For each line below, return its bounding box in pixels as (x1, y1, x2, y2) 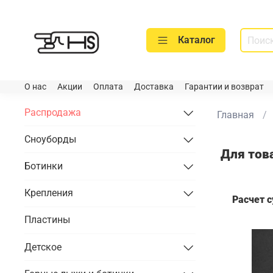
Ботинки (24, 160, 63, 172)
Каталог (178, 34, 215, 46)
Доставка (134, 82, 174, 93)
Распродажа (24, 106, 81, 118)
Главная (216, 108, 254, 121)
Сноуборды (24, 133, 76, 145)
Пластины (24, 214, 70, 226)
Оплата (93, 82, 123, 93)
